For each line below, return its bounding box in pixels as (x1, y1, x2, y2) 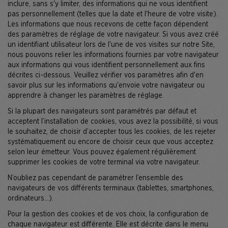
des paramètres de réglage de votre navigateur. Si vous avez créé (8, 31, 219, 38)
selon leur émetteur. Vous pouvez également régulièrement (8, 149, 196, 156)
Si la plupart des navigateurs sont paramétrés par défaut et (8, 108, 196, 115)
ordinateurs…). (8, 195, 53, 202)
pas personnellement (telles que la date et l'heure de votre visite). (8, 11, 218, 18)
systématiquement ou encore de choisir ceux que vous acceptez (8, 138, 213, 146)
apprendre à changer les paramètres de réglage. (8, 92, 164, 99)
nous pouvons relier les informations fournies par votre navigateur (8, 51, 219, 59)
